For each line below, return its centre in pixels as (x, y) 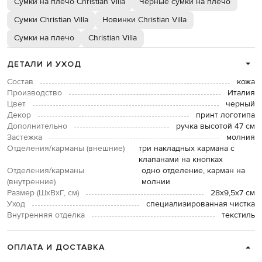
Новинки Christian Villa (144, 20)
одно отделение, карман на (193, 171)
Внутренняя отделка (46, 216)
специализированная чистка (201, 204)
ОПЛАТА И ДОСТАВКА (56, 247)
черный (240, 104)
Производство (35, 93)
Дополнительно (37, 127)
